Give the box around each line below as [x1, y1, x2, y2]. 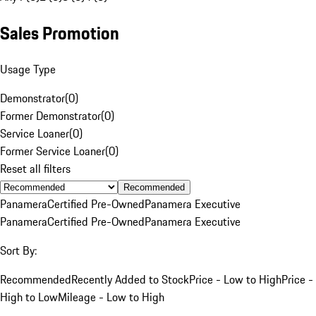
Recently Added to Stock [71, 270, 189, 288]
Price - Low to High [189, 270, 281, 288]
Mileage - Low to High [58, 288, 164, 305]
